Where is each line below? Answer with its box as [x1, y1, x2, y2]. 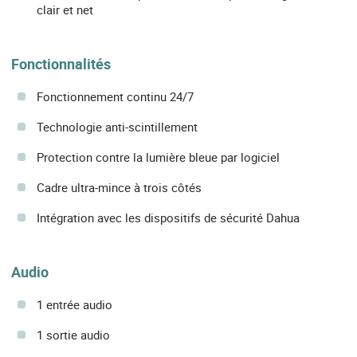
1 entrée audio [37, 296, 112, 313]
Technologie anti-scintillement [37, 118, 198, 135]
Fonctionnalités [11, 53, 111, 73]
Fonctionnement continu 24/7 [37, 88, 194, 104]
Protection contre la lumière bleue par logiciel [37, 148, 280, 165]
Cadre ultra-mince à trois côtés [37, 178, 202, 195]
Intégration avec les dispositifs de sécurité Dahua [37, 209, 300, 226]
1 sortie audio [37, 327, 110, 343]
